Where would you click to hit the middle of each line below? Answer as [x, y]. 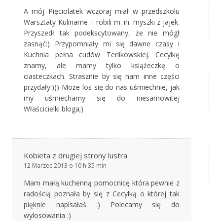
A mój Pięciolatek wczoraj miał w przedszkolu [102, 11]
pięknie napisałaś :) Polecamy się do [102, 205]
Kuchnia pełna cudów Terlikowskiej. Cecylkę [102, 55]
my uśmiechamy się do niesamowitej [102, 98]
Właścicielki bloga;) [54, 109]
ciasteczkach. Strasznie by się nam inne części [102, 76]
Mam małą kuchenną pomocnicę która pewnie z [102, 183]
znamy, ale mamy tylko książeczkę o [102, 66]
